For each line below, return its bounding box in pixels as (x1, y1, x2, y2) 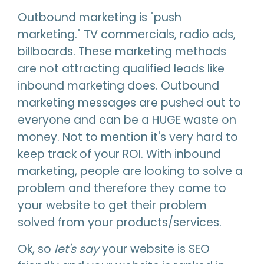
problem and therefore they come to (18, 180, 226, 196)
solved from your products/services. (18, 214, 222, 230)
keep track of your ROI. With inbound (18, 146, 221, 162)
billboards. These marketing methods (18, 44, 226, 60)
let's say (54, 241, 99, 257)
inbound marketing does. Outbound (18, 78, 219, 94)
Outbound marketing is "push (18, 9, 181, 25)
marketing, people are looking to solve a (18, 163, 243, 179)
